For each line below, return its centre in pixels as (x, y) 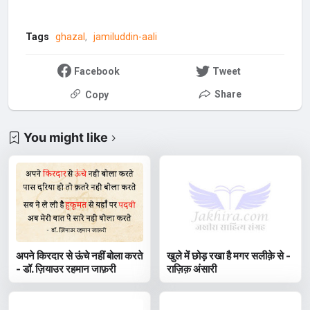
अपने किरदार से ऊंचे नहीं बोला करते (80, 256)
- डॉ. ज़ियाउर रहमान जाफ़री (66, 269)
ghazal (70, 37)
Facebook (97, 72)
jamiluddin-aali (125, 37)
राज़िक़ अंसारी (192, 269)
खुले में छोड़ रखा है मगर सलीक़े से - (229, 256)
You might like (66, 138)
